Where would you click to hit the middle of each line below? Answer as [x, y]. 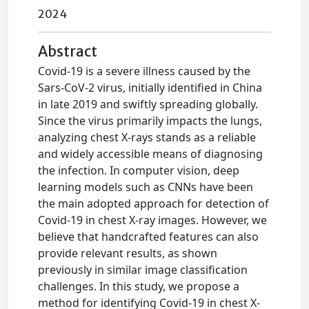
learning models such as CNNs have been [146, 187]
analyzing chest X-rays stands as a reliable [147, 137]
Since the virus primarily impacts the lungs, [150, 121]
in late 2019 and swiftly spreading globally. [148, 104]
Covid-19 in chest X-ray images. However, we [153, 220]
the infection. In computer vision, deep [139, 170]
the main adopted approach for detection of [154, 203]
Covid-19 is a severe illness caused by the [144, 71]
